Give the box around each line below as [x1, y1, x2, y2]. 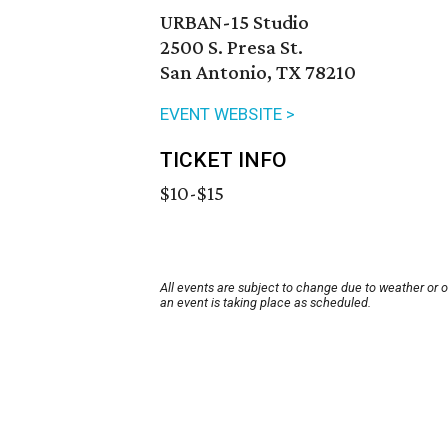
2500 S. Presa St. [160, 35, 303, 60]
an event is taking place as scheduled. [160, 295, 371, 311]
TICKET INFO [160, 148, 287, 173]
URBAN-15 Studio [160, 10, 309, 35]
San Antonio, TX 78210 [160, 60, 356, 85]
